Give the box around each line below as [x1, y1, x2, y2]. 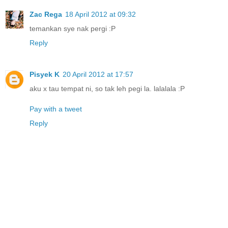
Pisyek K [30, 70, 60, 78]
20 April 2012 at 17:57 [63, 70, 133, 78]
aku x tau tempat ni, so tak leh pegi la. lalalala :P [30, 84, 185, 93]
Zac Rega [30, 10, 62, 18]
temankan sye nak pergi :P [30, 24, 116, 33]
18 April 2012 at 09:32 [65, 10, 136, 18]
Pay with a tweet [30, 104, 82, 113]
